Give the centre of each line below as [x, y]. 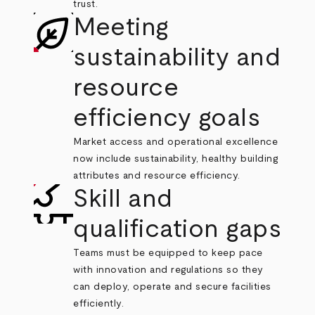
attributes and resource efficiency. [157, 176]
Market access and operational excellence [176, 142]
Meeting [121, 27]
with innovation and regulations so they [168, 270]
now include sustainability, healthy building [176, 159]
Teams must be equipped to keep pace [168, 253]
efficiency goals [167, 118]
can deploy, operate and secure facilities [172, 287]
